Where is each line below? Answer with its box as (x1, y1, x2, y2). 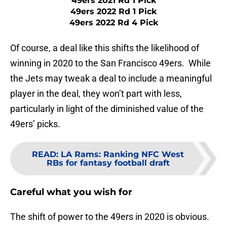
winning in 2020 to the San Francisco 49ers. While (10, 58, 211, 69)
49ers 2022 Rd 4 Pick (69, 18, 158, 28)
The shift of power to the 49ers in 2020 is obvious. (10, 211, 209, 222)
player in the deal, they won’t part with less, (10, 88, 182, 99)
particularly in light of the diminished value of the (10, 103, 204, 115)
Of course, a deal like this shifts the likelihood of (10, 43, 199, 54)
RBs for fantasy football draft (46, 158, 170, 168)
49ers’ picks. (10, 119, 60, 130)
